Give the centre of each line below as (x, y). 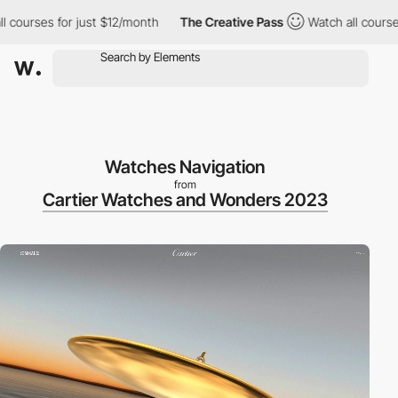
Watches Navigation (185, 167)
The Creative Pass (203, 22)
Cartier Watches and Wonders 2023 (185, 200)
